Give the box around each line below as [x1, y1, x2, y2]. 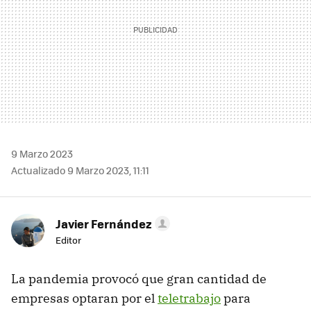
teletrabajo [158, 289, 221, 306]
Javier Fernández [56, 215, 152, 232]
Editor [56, 233, 81, 246]
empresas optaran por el [11, 289, 158, 306]
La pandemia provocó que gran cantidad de [11, 270, 267, 287]
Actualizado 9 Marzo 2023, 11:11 [11, 162, 149, 177]
